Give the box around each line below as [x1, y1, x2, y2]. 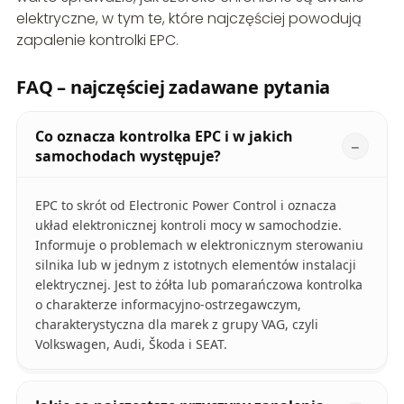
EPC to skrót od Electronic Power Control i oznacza [34, 197, 336, 215]
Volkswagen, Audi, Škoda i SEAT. [34, 335, 227, 353]
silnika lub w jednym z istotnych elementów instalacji [34, 256, 356, 274]
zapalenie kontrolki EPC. [15, 30, 179, 51]
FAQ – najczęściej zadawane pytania [15, 75, 331, 100]
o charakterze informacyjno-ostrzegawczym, [34, 296, 301, 314]
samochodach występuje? [34, 146, 221, 167]
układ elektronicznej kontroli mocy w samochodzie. [34, 216, 342, 234]
